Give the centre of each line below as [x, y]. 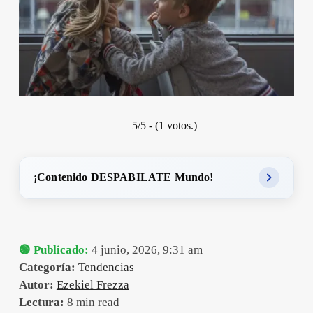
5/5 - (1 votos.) [164, 125]
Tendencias [106, 267]
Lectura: [41, 302]
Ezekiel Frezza [93, 284]
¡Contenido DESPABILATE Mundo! [123, 177]
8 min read [92, 302]
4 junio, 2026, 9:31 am [145, 249]
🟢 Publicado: [53, 249]
